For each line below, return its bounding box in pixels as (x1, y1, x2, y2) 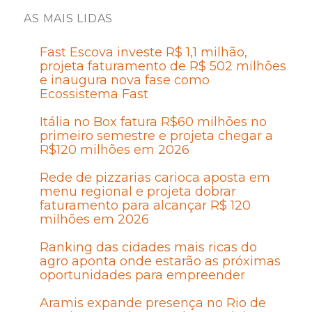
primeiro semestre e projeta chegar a (39, 127, 273, 143)
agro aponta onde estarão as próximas (39, 253, 281, 269)
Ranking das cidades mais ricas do (39, 239, 257, 255)
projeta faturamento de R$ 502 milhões (39, 58, 286, 74)
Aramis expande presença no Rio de (39, 295, 266, 311)
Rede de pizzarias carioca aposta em (39, 169, 270, 185)
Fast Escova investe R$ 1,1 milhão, (39, 44, 247, 60)
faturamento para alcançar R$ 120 (39, 197, 251, 213)
